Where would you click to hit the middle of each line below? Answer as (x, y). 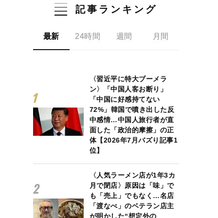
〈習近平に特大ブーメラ (128, 79)
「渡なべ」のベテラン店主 (132, 206)
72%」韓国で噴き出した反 (132, 109)
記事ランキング (117, 9)
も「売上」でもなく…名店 (132, 196)
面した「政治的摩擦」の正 (132, 130)
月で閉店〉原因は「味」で (132, 185)
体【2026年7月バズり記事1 (134, 140)
